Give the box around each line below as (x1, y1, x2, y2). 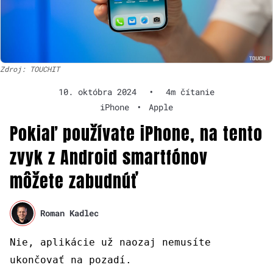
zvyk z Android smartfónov (10, 144, 208, 170)
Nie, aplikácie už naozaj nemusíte (10, 236, 211, 248)
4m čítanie (166, 85, 214, 97)
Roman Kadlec (40, 207, 99, 219)
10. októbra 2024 (58, 85, 136, 97)
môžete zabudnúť (10, 168, 138, 194)
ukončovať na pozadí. (10, 253, 132, 266)
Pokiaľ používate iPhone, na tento (10, 120, 263, 146)
